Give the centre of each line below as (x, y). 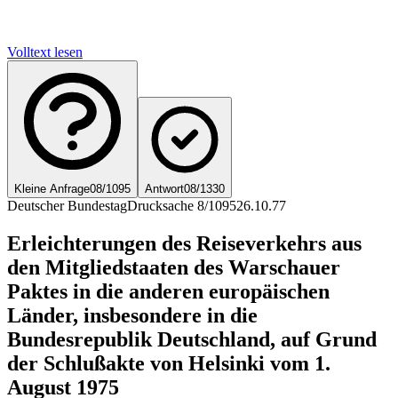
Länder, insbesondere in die (132, 315)
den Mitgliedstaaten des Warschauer (174, 267)
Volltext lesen (45, 52)
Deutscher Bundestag (67, 205)
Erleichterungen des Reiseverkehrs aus (184, 243)
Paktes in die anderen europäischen (168, 291)
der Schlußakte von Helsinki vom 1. (169, 363)
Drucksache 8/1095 (182, 205)
